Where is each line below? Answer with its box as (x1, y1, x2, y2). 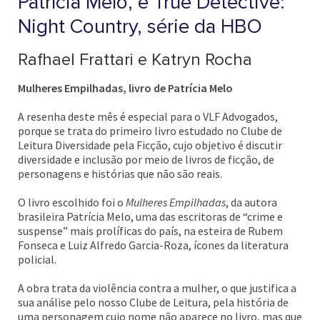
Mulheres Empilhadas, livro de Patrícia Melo (18, 81, 233, 95)
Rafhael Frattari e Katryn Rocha (18, 49, 252, 70)
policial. (18, 252, 56, 266)
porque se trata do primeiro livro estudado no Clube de (18, 124, 282, 138)
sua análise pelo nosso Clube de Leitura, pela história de (18, 295, 289, 309)
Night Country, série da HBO (18, 14, 262, 39)
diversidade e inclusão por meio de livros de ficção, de (18, 152, 274, 166)
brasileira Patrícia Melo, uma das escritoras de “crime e (18, 209, 283, 224)
